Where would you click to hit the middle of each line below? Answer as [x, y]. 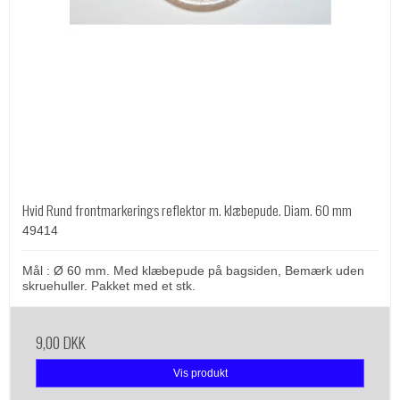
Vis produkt [200, 374]
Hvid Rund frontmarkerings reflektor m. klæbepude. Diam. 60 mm [187, 210]
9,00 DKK [61, 342]
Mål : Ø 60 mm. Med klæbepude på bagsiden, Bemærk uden [193, 270]
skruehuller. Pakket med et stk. [109, 285]
